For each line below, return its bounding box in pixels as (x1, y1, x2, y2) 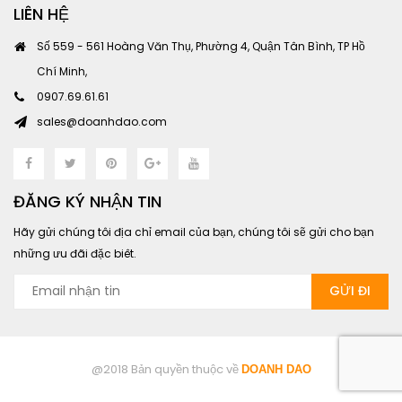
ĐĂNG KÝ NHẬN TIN (13, 189, 162, 213)
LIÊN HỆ (13, 2, 69, 25)
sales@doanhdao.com (37, 113, 167, 129)
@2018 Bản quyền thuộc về (91, 360, 241, 378)
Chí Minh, (37, 63, 87, 79)
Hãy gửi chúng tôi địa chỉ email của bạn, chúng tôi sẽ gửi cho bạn (13, 223, 374, 240)
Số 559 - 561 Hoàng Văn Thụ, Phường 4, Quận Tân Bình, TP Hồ (37, 38, 365, 54)
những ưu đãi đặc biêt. (13, 245, 136, 261)
